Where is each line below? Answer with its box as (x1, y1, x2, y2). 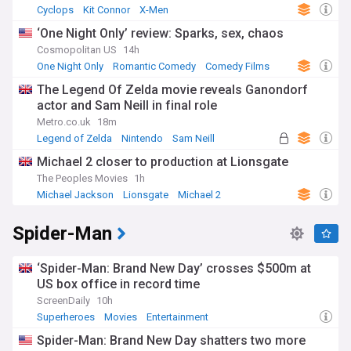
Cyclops (37, 4, 74, 16)
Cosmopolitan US (37, 44, 117, 56)
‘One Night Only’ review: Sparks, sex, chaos (37, 26, 284, 41)
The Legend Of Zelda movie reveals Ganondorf (37, 82, 308, 97)
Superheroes (37, 311, 95, 323)
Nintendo (121, 132, 163, 144)
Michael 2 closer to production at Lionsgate (37, 154, 288, 169)
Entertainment (147, 311, 208, 323)
